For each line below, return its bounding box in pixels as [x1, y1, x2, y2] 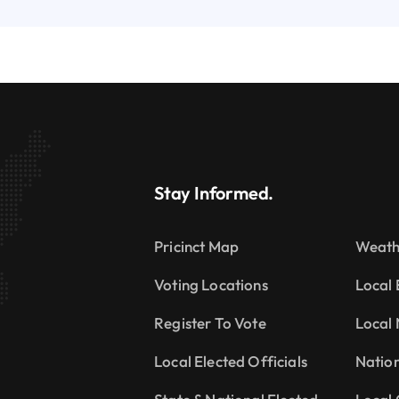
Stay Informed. [154, 181, 274, 204]
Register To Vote [154, 313, 266, 332]
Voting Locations [154, 274, 268, 294]
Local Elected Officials [154, 351, 307, 370]
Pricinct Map [154, 236, 240, 256]
